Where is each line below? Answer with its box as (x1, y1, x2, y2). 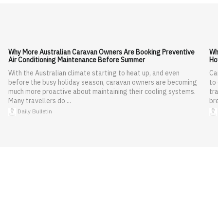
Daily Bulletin (16, 107, 52, 115)
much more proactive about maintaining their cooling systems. (8, 87, 196, 96)
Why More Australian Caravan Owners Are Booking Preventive (8, 47, 195, 56)
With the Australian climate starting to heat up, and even (8, 68, 180, 77)
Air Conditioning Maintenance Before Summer (8, 55, 145, 64)
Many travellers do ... (8, 96, 71, 105)
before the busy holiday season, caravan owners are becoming (8, 77, 197, 87)
